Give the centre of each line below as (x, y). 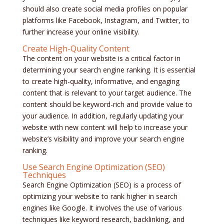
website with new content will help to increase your (105, 127)
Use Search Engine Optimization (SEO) (93, 167)
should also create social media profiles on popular (105, 9)
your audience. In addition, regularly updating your (103, 116)
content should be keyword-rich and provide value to (107, 104)
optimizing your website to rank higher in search (100, 196)
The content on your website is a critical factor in (101, 58)
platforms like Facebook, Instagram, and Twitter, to (106, 20)
